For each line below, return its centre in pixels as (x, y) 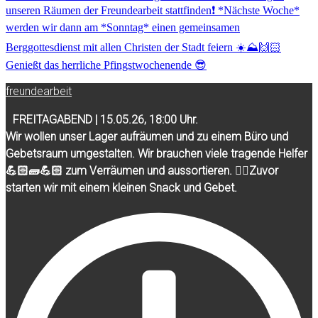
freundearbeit (39, 92)
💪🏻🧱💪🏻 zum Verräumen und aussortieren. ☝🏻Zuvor (142, 171)
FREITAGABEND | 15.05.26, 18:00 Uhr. (105, 120)
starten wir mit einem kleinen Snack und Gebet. (121, 188)
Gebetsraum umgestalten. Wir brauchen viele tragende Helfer (157, 154)
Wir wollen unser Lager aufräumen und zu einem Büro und (147, 137)
